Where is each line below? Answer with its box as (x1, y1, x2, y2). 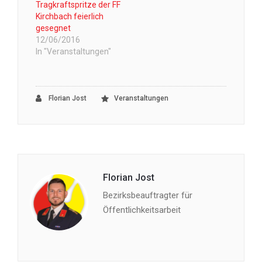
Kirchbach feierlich (36, 12, 104, 22)
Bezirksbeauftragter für (103, 190, 192, 201)
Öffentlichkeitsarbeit (103, 205, 181, 216)
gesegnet (36, 23, 71, 33)
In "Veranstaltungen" (36, 47, 111, 57)
